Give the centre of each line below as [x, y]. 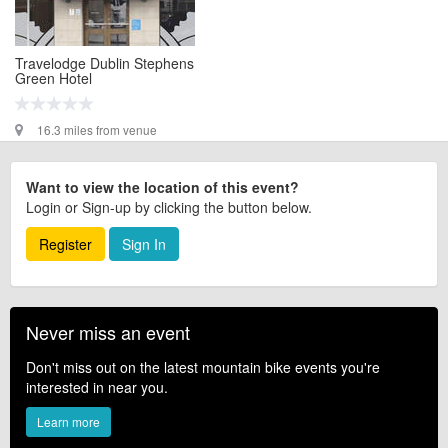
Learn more [68, 421]
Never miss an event [108, 331]
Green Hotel [53, 77]
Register [65, 243]
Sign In [144, 243]
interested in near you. [97, 386]
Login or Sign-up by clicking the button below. [169, 206]
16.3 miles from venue [97, 129]
